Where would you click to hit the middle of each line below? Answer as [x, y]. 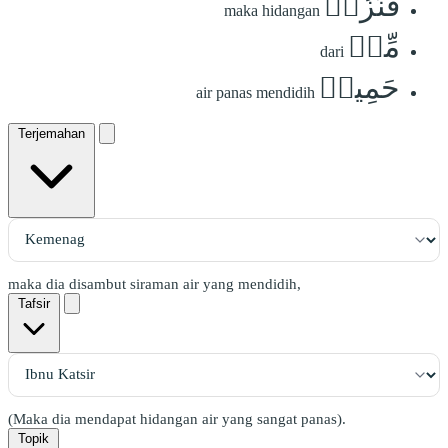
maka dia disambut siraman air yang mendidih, [154, 283]
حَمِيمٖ [359, 87]
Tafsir [34, 303]
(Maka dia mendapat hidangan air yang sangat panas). [177, 418]
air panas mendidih [255, 92]
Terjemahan [51, 133]
